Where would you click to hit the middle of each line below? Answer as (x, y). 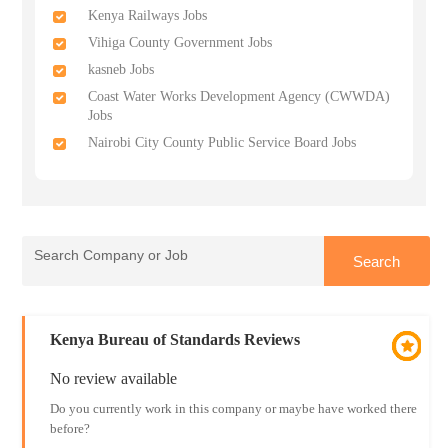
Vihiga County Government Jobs (180, 42)
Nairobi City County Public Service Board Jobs (222, 142)
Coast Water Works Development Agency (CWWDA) (239, 96)
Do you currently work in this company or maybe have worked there (233, 408)
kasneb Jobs (121, 69)
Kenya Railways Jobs (148, 15)
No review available (113, 378)
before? (69, 428)
